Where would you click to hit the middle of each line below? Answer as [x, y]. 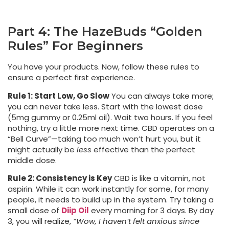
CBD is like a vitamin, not [159, 178]
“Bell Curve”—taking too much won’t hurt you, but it [104, 139]
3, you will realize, [40, 221]
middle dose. [32, 160]
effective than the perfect [143, 149]
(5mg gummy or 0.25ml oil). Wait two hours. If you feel [110, 117]
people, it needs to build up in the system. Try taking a [111, 199]
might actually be [42, 149]
